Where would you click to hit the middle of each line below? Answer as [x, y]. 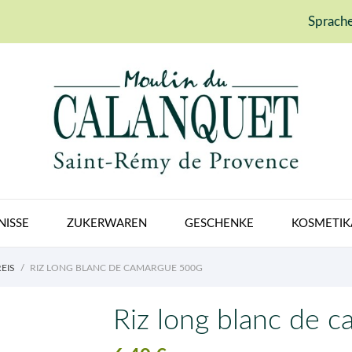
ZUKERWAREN [107, 223]
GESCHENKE [219, 223]
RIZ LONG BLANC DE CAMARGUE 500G [116, 268]
